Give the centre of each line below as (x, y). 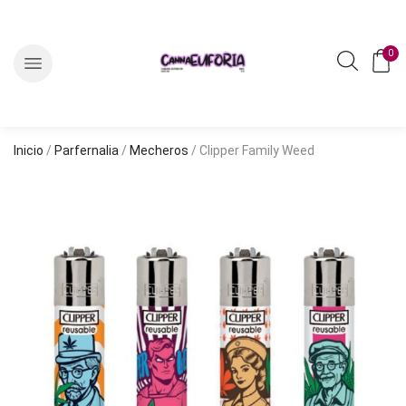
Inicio (29, 150)
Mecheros (159, 150)
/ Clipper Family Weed (251, 150)
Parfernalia (87, 150)
